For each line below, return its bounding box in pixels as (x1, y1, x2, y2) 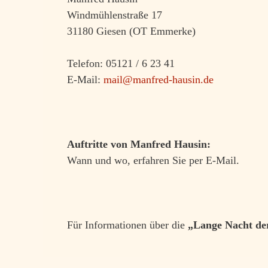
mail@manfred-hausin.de (103, 73, 214, 86)
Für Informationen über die (67, 218, 188, 231)
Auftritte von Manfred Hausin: (67, 138, 211, 150)
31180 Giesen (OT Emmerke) (67, 25, 196, 37)
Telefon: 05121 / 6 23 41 (67, 57, 175, 69)
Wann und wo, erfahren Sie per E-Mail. (67, 154, 239, 166)
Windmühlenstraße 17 (67, 8, 162, 21)
